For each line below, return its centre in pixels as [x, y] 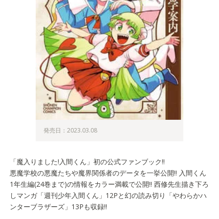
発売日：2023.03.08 [71, 130]
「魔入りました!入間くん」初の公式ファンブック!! [87, 161]
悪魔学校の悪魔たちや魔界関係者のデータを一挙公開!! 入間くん [108, 173]
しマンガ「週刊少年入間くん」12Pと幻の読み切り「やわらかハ [108, 195]
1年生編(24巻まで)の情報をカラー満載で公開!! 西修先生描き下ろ [109, 184]
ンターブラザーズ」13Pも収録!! [58, 206]
